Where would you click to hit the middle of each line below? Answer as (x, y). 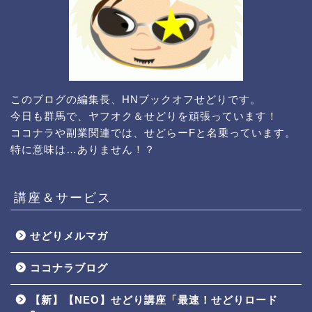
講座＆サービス (63, 197)
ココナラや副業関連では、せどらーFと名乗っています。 (153, 133)
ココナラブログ (69, 268)
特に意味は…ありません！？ (83, 150)
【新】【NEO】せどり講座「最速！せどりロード (154, 300)
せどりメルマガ (69, 236)
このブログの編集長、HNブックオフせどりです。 (136, 100)
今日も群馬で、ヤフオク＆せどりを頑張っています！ (144, 116)
